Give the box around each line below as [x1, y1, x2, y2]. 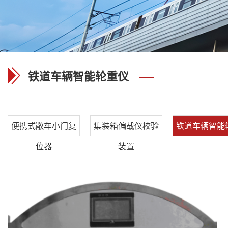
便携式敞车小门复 [11, 120, 76, 131]
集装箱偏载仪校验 [94, 120, 159, 131]
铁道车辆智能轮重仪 [28, 68, 129, 84]
